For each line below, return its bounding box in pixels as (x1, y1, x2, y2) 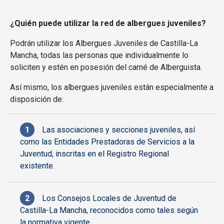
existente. (20, 161, 54, 171)
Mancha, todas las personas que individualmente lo (10, 50, 188, 60)
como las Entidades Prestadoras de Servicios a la (20, 137, 194, 147)
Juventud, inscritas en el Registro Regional (20, 149, 169, 159)
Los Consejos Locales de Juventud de (42, 193, 176, 203)
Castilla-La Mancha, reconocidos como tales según (20, 205, 198, 215)
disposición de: (10, 94, 63, 104)
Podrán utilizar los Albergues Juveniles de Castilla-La (10, 38, 198, 48)
